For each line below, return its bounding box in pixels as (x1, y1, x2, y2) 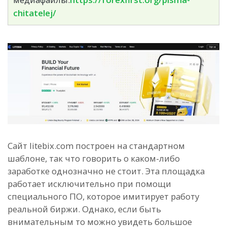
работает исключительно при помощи (8, 177, 171, 190)
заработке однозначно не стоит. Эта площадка (8, 165, 205, 177)
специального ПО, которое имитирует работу (8, 190, 199, 202)
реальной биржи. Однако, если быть (8, 203, 161, 215)
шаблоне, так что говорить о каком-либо (8, 152, 180, 164)
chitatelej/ (13, 7, 56, 19)
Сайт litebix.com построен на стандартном (8, 139, 185, 152)
